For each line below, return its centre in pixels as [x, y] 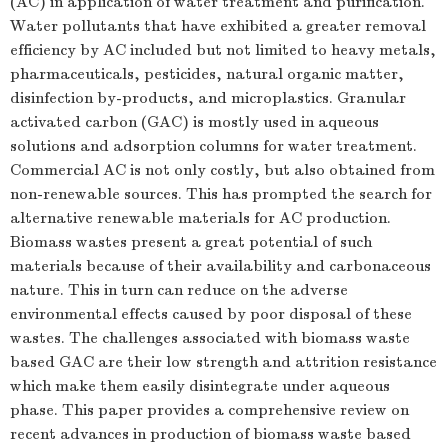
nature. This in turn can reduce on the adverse [179, 290]
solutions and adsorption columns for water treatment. [213, 146]
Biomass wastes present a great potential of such [191, 242]
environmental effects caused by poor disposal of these [211, 314]
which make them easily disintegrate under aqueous [200, 386]
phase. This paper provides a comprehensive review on [209, 410]
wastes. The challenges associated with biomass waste [210, 338]
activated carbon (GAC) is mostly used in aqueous [194, 122]
